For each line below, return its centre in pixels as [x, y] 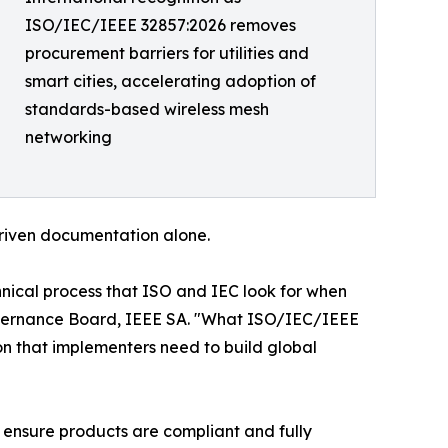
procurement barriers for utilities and [167, 52]
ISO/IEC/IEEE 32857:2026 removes [160, 24]
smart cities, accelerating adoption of [170, 80]
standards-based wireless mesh [147, 108]
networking [68, 136]
